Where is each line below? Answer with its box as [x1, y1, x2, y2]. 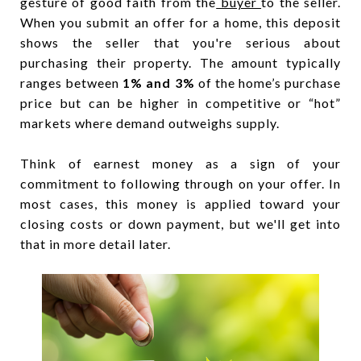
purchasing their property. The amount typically [20, 54, 341, 70]
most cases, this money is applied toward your [20, 195, 341, 211]
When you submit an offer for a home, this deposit [20, 14, 341, 30]
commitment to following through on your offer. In [20, 175, 341, 191]
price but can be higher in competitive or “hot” [20, 94, 341, 110]
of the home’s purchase [194, 74, 341, 90]
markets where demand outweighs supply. [20, 114, 280, 131]
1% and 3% [122, 74, 195, 90]
